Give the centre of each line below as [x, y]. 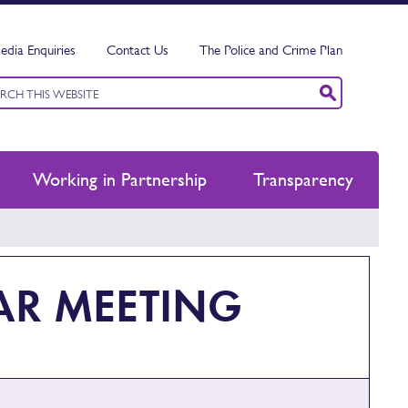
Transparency [303, 179]
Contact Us [138, 50]
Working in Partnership [119, 179]
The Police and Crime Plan [271, 50]
